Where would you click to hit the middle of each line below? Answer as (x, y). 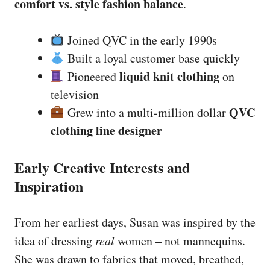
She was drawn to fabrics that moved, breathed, (129, 259)
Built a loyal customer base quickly (152, 58)
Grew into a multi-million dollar (146, 112)
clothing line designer (106, 130)
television (75, 94)
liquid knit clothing (169, 76)
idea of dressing (55, 240)
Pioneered (92, 76)
